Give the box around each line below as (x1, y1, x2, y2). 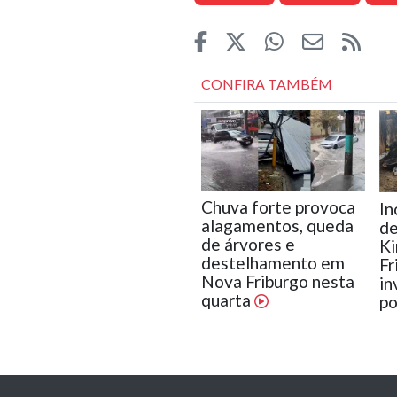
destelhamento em (200, 253, 345, 274)
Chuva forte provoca (200, 197, 355, 218)
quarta (200, 290, 254, 311)
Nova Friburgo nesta (200, 271, 354, 292)
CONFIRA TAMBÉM (200, 75, 332, 93)
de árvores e (200, 234, 295, 255)
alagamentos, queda (200, 215, 354, 237)
